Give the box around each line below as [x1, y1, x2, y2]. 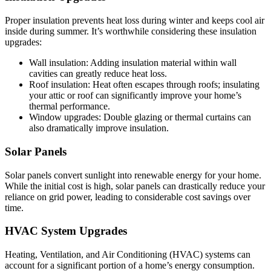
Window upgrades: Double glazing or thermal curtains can [29, 112, 251, 123]
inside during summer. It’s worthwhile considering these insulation [5, 26, 256, 37]
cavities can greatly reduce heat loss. [29, 68, 167, 79]
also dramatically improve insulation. [29, 123, 169, 134]
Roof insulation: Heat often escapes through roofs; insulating [29, 79, 260, 90]
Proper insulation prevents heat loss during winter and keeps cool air [5, 15, 264, 26]
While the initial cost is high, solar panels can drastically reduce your [5, 180, 265, 191]
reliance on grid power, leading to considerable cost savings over [5, 191, 250, 202]
